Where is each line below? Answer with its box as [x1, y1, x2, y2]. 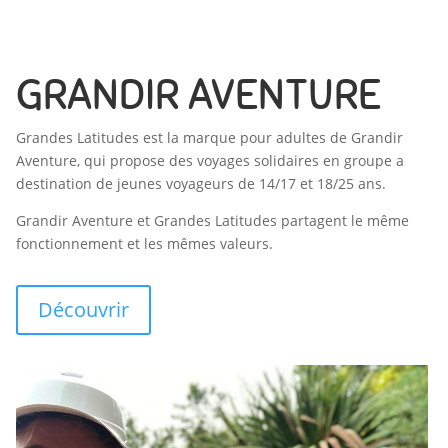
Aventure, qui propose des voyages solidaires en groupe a [15, 150, 404, 170]
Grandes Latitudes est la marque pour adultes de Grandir [15, 127, 403, 147]
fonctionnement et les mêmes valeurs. [15, 233, 273, 253]
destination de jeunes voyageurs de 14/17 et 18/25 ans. [15, 173, 386, 193]
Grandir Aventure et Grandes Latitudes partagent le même [15, 210, 409, 230]
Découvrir [37, 295, 129, 323]
